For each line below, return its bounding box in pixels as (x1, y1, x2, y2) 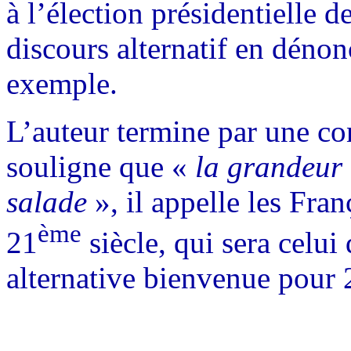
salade (6, 184, 95, 219)
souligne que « (6, 149, 195, 183)
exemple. (6, 66, 118, 100)
